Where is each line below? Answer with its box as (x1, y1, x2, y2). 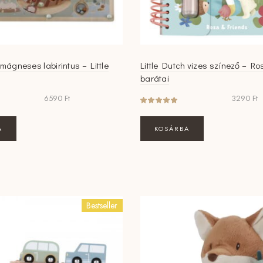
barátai (140, 72, 170, 84)
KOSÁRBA (154, 123, 190, 133)
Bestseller (86, 199, 118, 211)
